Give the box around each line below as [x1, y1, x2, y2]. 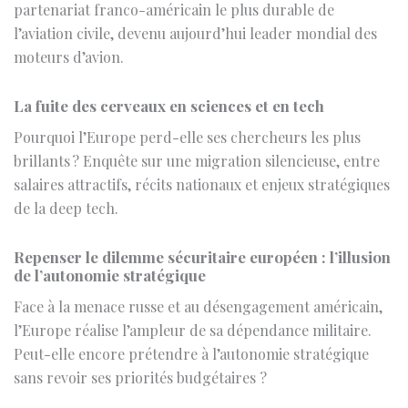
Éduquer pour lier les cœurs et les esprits [14, 349, 309, 370]
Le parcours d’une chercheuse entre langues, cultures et [14, 381, 390, 401]
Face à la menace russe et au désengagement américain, [14, 229, 382, 250]
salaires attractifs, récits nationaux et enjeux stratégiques [14, 107, 390, 127]
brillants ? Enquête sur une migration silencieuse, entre [14, 84, 380, 104]
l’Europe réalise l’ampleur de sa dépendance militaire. [14, 253, 372, 273]
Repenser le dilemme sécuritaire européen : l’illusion [14, 179, 391, 200]
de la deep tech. [14, 131, 118, 151]
